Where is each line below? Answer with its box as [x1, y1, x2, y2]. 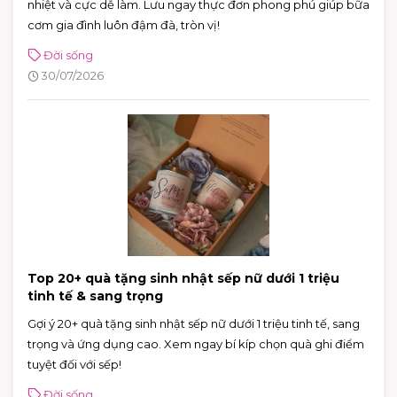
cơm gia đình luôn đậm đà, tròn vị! [27, 17, 220, 32]
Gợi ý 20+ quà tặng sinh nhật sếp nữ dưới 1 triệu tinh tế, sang [27, 315, 360, 331]
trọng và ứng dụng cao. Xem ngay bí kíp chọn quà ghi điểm [27, 336, 364, 351]
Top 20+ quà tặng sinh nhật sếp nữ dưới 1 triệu [27, 269, 339, 286]
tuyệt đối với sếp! [27, 356, 121, 371]
